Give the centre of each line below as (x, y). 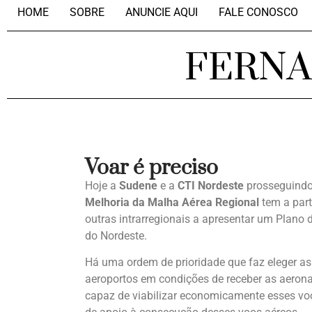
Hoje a (102, 186)
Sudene (138, 186)
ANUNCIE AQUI (162, 12)
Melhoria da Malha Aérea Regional (172, 202)
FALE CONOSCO (258, 12)
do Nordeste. (116, 236)
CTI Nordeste (211, 186)
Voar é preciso (151, 168)
